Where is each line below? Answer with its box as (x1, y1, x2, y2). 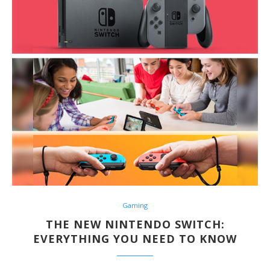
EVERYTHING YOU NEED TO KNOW (33, 231, 237, 246)
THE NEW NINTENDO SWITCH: (45, 216, 225, 231)
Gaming (122, 200, 148, 210)
